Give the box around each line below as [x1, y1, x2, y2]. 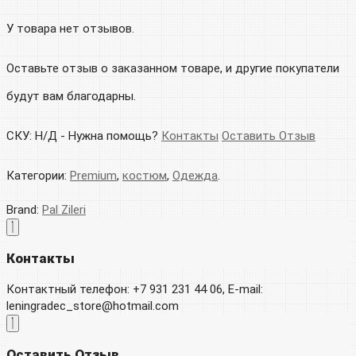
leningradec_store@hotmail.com [6, 299, 179, 314]
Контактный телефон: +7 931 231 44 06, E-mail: [6, 282, 263, 297]
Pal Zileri [42, 203, 86, 218]
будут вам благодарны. [6, 89, 136, 104]
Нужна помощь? [68, 129, 161, 144]
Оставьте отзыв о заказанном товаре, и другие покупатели [6, 61, 339, 76]
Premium [70, 168, 117, 184]
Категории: [6, 168, 70, 184]
